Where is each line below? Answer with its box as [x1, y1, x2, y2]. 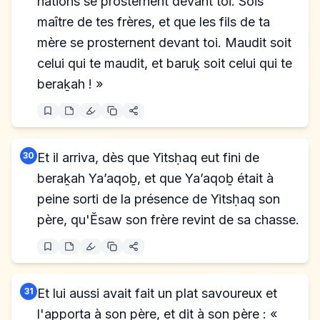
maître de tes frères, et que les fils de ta [37, 14, 270, 29]
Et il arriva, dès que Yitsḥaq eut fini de [37, 150, 259, 165]
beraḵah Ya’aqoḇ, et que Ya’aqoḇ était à [37, 171, 274, 186]
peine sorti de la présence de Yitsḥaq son [37, 191, 280, 206]
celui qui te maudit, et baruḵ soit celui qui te [37, 56, 292, 71]
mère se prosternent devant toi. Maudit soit [37, 35, 291, 50]
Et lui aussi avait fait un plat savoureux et [37, 286, 277, 301]
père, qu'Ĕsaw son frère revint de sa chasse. [37, 212, 299, 227]
